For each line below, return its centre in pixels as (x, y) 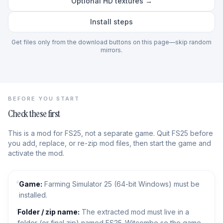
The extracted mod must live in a (134, 212)
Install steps (111, 22)
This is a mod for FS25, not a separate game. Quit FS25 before (111, 133)
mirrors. (111, 50)
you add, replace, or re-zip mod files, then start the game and (110, 143)
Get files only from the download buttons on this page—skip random (111, 42)
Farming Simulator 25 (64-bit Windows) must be (121, 184)
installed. (33, 195)
